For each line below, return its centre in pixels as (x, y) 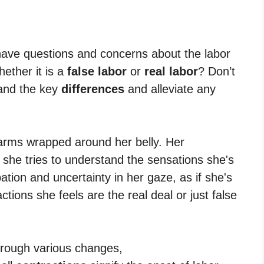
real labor (171, 71)
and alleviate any (170, 89)
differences (93, 89)
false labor (97, 71)
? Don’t (217, 71)
